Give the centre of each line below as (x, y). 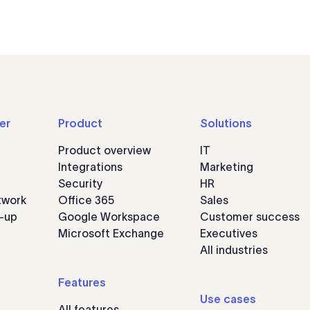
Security (80, 183)
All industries (234, 250)
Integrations (90, 167)
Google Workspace (109, 217)
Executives (229, 233)
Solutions (226, 123)
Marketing (227, 167)
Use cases (228, 299)
